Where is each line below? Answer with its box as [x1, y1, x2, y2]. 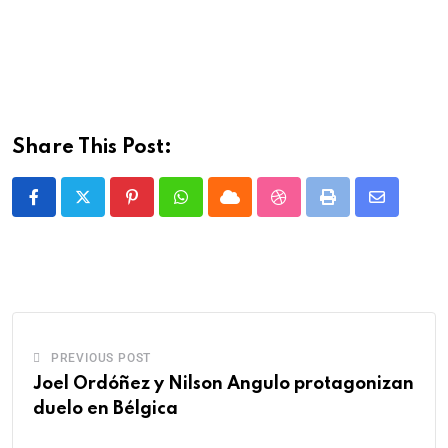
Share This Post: [12, 137, 172, 158]
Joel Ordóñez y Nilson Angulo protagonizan [33, 374, 414, 393]
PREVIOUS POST [50, 350, 152, 365]
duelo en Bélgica [33, 399, 178, 418]
